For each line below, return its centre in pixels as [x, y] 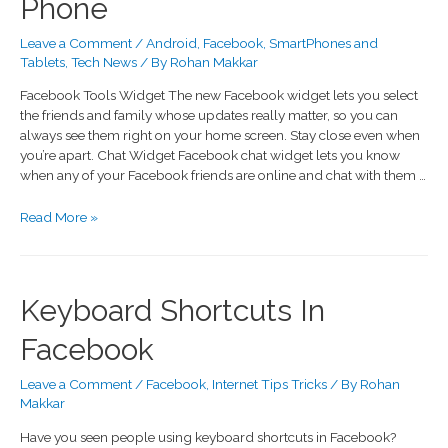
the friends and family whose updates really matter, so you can [209, 115]
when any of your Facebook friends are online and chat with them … [223, 175]
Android [171, 42]
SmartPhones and [323, 42]
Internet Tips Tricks [269, 383]
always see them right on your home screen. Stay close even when [220, 135]
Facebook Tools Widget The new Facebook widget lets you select [219, 95]
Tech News [104, 61]
